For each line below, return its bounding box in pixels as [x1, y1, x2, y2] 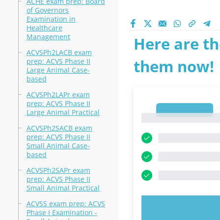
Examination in [26, 14, 76, 24]
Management [26, 32, 70, 41]
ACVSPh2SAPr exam [26, 165, 90, 175]
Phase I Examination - [26, 208, 97, 217]
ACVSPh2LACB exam [26, 48, 92, 57]
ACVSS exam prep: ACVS [26, 199, 105, 208]
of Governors [26, 5, 69, 15]
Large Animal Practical [26, 108, 100, 117]
